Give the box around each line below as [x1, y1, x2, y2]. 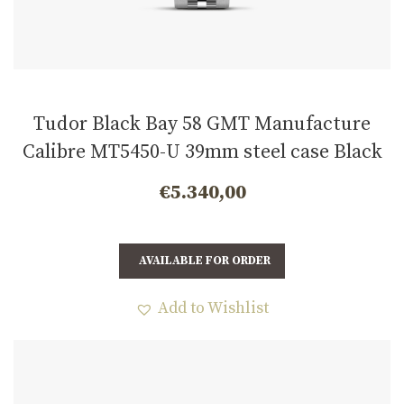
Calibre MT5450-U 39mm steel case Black [22, 139, 382, 164]
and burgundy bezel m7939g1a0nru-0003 [25, 167, 379, 192]
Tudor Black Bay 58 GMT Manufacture [33, 111, 371, 136]
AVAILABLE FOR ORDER [138, 253, 271, 269]
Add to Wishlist [158, 298, 269, 319]
